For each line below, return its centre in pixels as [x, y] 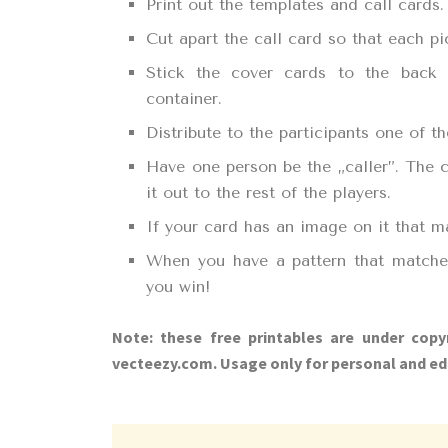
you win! [178, 286]
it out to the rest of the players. [269, 192]
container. [184, 98]
